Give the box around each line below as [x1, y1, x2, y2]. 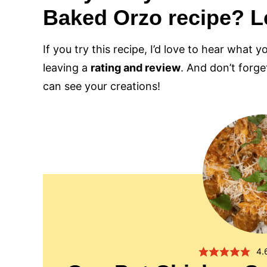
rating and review [91, 61, 181, 74]
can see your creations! [43, 79, 160, 92]
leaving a [43, 61, 91, 74]
